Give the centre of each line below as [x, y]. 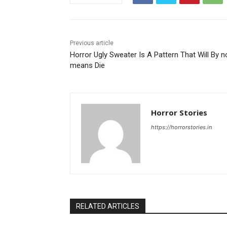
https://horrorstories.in [181, 127]
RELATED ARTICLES [108, 206]
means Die [87, 66]
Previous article [92, 43]
